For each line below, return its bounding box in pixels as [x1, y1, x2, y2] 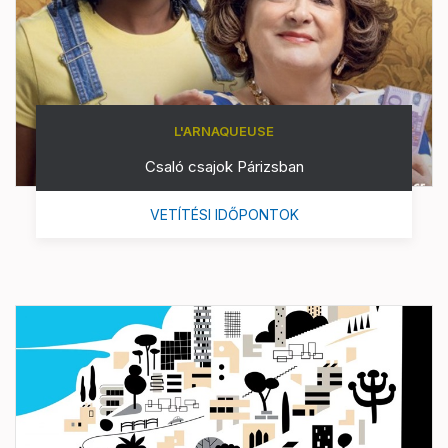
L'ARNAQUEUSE [174, 122, 274, 139]
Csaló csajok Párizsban [144, 156, 304, 176]
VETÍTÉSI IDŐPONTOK [149, 205, 299, 223]
